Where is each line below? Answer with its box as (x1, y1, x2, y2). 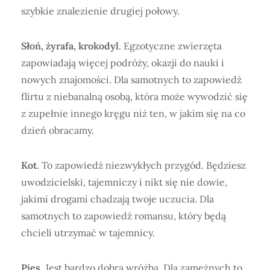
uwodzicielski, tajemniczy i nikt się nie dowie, (21, 175, 227, 188)
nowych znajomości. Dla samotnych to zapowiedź (21, 73, 242, 86)
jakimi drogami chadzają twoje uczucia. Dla (21, 192, 214, 205)
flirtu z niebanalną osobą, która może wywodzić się (21, 90, 248, 102)
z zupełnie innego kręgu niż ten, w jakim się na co (21, 107, 245, 119)
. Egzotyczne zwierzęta (119, 39, 222, 52)
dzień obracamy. (21, 124, 94, 136)
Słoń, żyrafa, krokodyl (21, 39, 119, 52)
